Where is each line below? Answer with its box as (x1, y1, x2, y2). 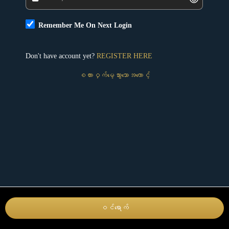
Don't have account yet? (26, 52, 97, 60)
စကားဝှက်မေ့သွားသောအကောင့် (79, 72, 150, 80)
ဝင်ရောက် (100, 204, 129, 212)
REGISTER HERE (97, 52, 152, 60)
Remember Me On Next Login (38, 21, 132, 29)
